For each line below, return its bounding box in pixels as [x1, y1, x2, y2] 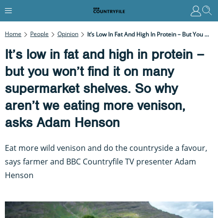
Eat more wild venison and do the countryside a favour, [5, 142, 207, 153]
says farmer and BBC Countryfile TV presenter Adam [5, 156, 196, 167]
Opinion [57, 29, 78, 38]
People [30, 29, 49, 38]
